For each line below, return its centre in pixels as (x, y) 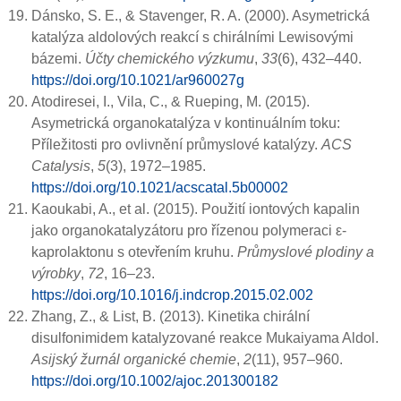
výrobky (56, 274)
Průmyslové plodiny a (306, 252)
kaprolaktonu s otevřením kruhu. (134, 252)
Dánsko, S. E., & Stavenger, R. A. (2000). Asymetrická (200, 16)
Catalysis (61, 166)
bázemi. (58, 59)
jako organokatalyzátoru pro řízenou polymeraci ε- (189, 231)
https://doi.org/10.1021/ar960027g (138, 81)
